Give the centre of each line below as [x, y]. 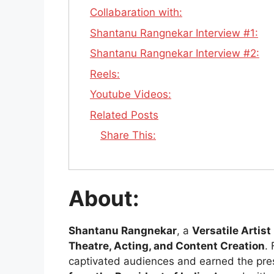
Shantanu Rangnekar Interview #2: [175, 54]
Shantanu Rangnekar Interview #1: [174, 33]
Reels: [105, 74]
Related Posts [124, 115]
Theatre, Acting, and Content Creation [167, 246]
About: [104, 198]
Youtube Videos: [131, 94]
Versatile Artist [231, 231]
